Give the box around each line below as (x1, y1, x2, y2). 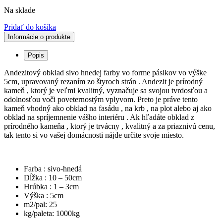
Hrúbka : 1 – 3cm (24, 182, 79, 191)
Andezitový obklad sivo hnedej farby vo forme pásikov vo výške (4, 68, 207, 77)
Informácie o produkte (8, 33, 70, 41)
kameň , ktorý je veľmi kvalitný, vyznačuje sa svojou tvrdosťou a (4, 86, 208, 95)
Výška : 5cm (24, 191, 63, 200)
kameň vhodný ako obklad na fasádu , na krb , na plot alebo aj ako (4, 104, 212, 113)
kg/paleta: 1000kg (24, 209, 80, 218)
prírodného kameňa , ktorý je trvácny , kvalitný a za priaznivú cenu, (4, 122, 215, 131)
